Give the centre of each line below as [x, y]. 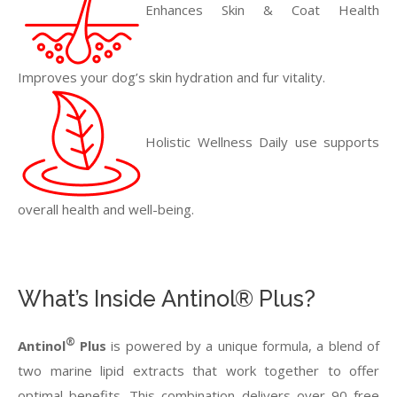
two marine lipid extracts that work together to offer [198, 370]
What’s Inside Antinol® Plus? [167, 299]
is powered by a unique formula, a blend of [243, 346]
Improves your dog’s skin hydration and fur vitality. [171, 77]
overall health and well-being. [106, 209]
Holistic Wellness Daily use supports [262, 141]
